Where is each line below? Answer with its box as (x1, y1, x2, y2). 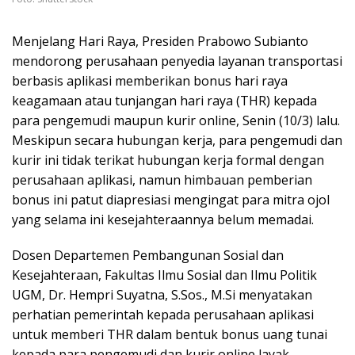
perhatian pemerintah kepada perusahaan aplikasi (12, 305, 314, 323)
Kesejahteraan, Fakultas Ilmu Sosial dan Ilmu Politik (12, 265, 317, 284)
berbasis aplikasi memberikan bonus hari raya (12, 71, 288, 90)
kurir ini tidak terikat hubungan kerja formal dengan (12, 151, 324, 169)
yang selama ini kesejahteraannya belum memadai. (12, 210, 314, 228)
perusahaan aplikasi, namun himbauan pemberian (12, 170, 312, 189)
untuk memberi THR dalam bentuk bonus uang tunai (12, 325, 327, 343)
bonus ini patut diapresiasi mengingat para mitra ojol (12, 190, 330, 208)
